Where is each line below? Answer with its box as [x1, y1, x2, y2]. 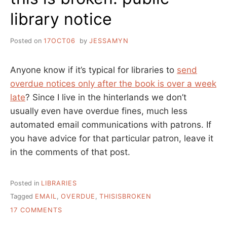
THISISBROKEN [99, 193, 152, 201]
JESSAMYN [89, 36, 129, 45]
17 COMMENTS [10, 206, 62, 214]
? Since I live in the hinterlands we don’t [25, 92, 186, 102]
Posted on [10, 36, 44, 45]
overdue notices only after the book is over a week [10, 78, 216, 89]
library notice [10, 9, 112, 29]
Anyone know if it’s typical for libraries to [10, 64, 177, 75]
